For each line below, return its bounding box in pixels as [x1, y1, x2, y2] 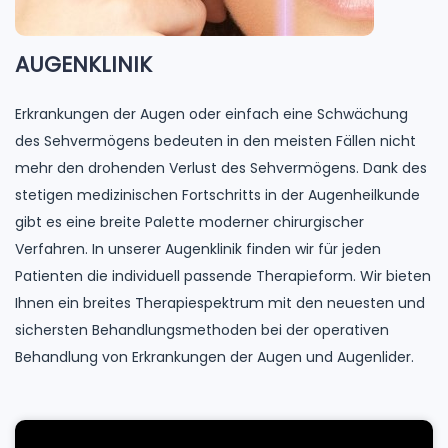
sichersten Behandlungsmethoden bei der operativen [15, 320, 389, 340]
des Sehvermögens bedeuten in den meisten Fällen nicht [15, 131, 416, 151]
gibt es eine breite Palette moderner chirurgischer [15, 212, 364, 232]
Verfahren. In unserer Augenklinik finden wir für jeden [15, 239, 381, 259]
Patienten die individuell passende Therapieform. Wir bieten [15, 266, 431, 286]
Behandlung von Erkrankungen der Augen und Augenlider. [15, 347, 414, 367]
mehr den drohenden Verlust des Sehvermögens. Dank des [15, 158, 427, 178]
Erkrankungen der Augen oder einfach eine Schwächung [15, 104, 408, 124]
